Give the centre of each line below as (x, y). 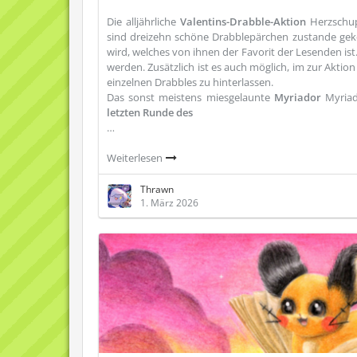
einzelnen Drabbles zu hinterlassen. (190, 82)
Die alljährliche (144, 22)
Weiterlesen (136, 158)
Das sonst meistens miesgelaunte (190, 97)
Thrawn (157, 189)
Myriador (299, 97)
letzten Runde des (150, 112)
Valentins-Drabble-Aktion (243, 22)
